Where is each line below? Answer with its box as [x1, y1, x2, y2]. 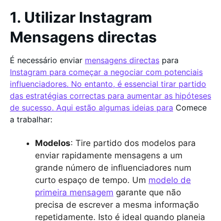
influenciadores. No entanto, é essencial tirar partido [10, 79, 206, 89]
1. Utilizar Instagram [10, 8, 152, 26]
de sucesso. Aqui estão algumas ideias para [10, 103, 173, 112]
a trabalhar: [10, 114, 52, 124]
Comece [173, 103, 207, 112]
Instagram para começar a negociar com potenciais [10, 67, 203, 77]
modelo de [148, 175, 191, 185]
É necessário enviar [10, 55, 85, 65]
